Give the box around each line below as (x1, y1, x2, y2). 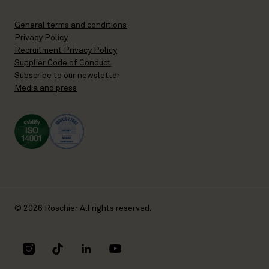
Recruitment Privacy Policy (14, 46, 117, 55)
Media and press (14, 84, 77, 92)
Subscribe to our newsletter (14, 71, 120, 80)
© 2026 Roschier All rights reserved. (14, 204, 151, 213)
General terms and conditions (14, 21, 127, 29)
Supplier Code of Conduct (14, 59, 111, 67)
